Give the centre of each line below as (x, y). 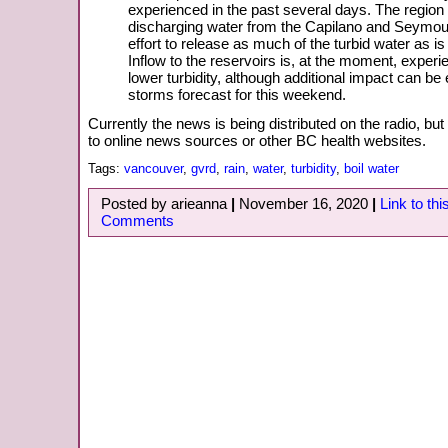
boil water (371, 168)
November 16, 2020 (303, 204)
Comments (137, 221)
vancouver (153, 168)
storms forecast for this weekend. (237, 94)
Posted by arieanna (166, 204)
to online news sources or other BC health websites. (257, 140)
